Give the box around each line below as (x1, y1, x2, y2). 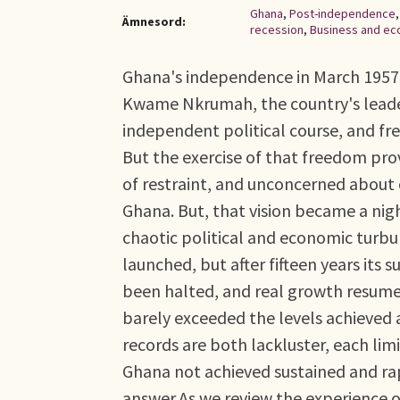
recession (250, 21, 304, 37)
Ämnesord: (122, 13, 186, 29)
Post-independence (289, 5, 396, 21)
